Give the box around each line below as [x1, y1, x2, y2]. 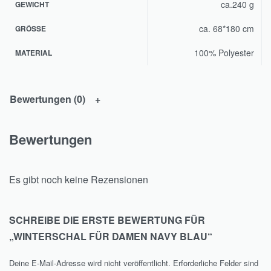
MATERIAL [15, 47, 52, 58]
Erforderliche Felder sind [173, 256, 258, 269]
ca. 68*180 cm [199, 22, 254, 34]
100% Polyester [194, 46, 254, 59]
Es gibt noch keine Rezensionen [9, 172, 148, 186]
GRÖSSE [15, 22, 41, 34]
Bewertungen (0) [10, 91, 85, 106]
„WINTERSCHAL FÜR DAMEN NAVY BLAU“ [9, 229, 212, 243]
